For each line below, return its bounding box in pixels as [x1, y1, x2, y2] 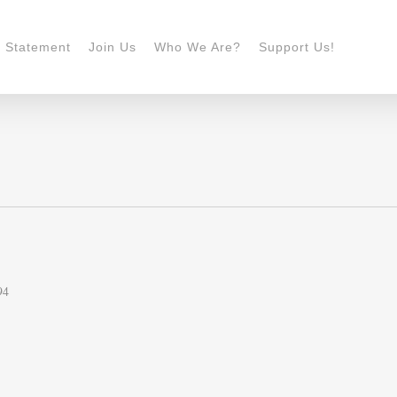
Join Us [88, 39, 136, 54]
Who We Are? [153, 39, 241, 54]
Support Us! [258, 39, 335, 54]
